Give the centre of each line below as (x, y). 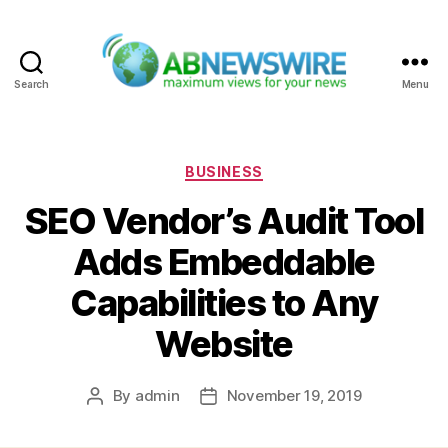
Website (224, 344)
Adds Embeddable (224, 262)
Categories (267, 167)
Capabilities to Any (224, 303)
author (117, 419)
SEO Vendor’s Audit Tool (224, 221)
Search (31, 83)
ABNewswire (275, 101)
